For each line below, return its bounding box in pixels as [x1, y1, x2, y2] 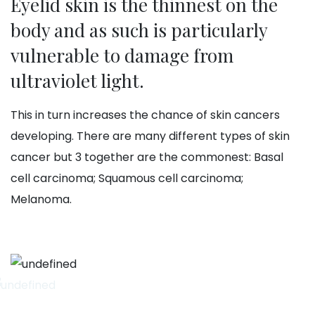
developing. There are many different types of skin [11, 128, 290, 145]
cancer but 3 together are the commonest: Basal [11, 149, 283, 166]
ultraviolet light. [11, 68, 144, 94]
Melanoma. [11, 191, 72, 208]
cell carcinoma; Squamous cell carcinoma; [11, 170, 243, 187]
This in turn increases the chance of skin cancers [11, 107, 280, 124]
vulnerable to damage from [11, 43, 233, 68]
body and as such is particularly [11, 18, 267, 43]
